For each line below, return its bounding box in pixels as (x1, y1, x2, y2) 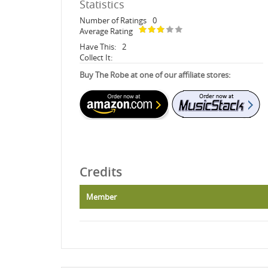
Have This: (80, 41, 116, 52)
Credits (80, 163, 122, 180)
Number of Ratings (80, 14, 147, 26)
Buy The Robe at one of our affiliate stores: (80, 69, 230, 80)
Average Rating (80, 25, 133, 36)
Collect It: (80, 51, 112, 63)
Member (86, 191, 117, 202)
